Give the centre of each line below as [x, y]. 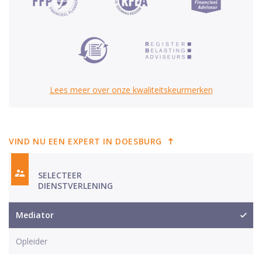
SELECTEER [61, 175]
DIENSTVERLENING [75, 185]
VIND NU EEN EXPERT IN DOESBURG [85, 141]
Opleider [32, 241]
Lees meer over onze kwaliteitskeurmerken [131, 89]
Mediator [35, 215]
